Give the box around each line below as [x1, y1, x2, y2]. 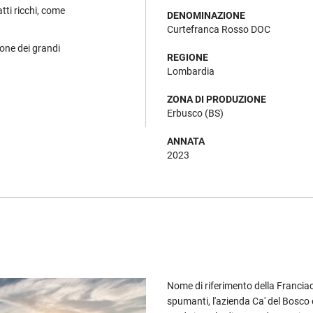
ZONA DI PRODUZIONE [167, 94, 266, 105]
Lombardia [167, 66, 214, 77]
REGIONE [167, 52, 208, 63]
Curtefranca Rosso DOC [167, 24, 270, 35]
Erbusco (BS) [167, 108, 224, 119]
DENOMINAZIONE [167, 10, 245, 21]
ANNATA [167, 136, 205, 147]
